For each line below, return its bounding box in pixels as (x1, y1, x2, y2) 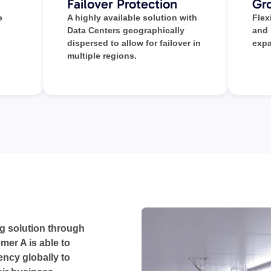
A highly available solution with (67, 12, 197, 22)
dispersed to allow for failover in (67, 38, 201, 48)
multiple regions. (67, 50, 137, 60)
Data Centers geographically (67, 25, 184, 35)
